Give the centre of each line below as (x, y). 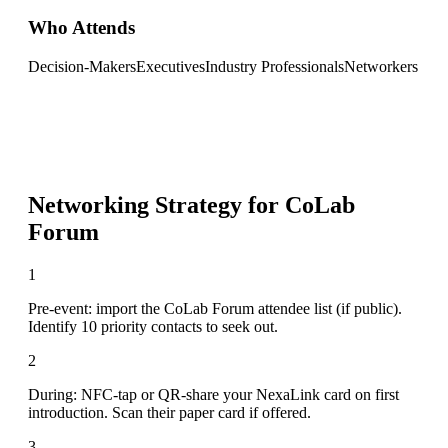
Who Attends (81, 28)
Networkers (381, 66)
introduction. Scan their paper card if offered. (169, 412)
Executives (170, 66)
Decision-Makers (82, 66)
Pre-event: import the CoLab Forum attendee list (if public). (215, 308)
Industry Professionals (274, 66)
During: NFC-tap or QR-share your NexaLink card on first (213, 394)
